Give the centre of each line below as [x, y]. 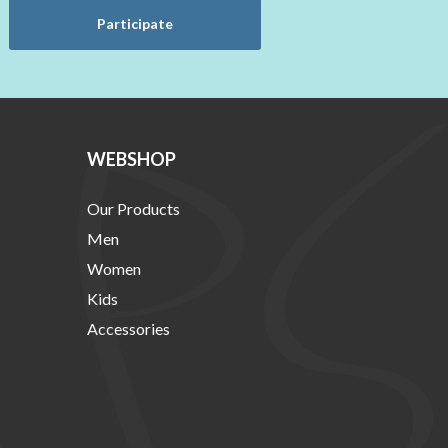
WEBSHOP [131, 159]
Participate [134, 23]
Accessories [128, 329]
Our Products [133, 209]
